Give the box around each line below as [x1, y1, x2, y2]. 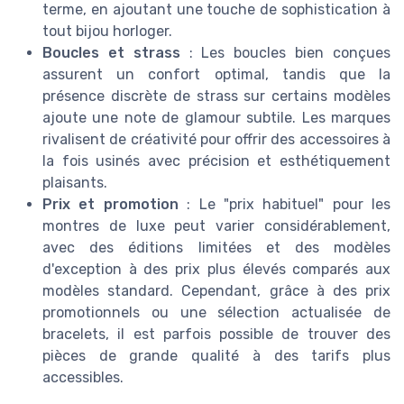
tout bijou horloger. [42, 22, 172, 40]
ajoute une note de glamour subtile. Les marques [42, 108, 390, 126]
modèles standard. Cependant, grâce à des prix [42, 281, 390, 299]
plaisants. [42, 173, 107, 191]
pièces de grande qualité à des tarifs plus [42, 346, 390, 364]
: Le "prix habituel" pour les [178, 195, 390, 213]
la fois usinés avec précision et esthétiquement [42, 151, 390, 170]
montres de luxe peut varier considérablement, [42, 216, 390, 234]
